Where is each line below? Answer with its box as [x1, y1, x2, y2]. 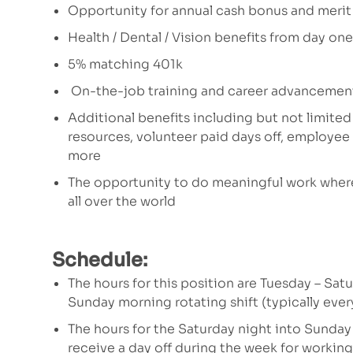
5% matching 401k [68, 56, 183, 73]
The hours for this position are [68, 275, 260, 292]
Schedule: [52, 248, 151, 273]
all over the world [68, 193, 176, 210]
